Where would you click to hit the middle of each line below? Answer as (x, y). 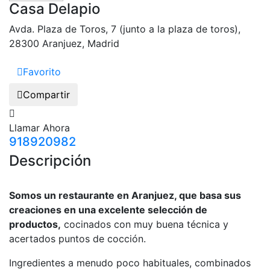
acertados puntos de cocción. (77, 238)
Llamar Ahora (39, 127)
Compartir (46, 94)
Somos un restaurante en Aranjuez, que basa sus (125, 195)
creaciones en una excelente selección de (108, 209)
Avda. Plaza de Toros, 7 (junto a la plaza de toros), (125, 29)
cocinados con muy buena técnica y (145, 224)
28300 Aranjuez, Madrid (64, 43)
